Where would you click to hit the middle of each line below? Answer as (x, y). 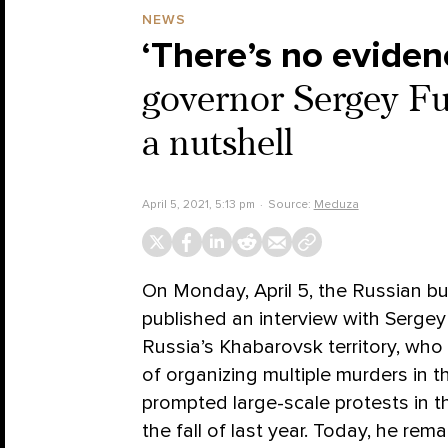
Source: (290, 203)
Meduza (336, 203)
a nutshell (217, 145)
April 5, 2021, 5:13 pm (198, 203)
